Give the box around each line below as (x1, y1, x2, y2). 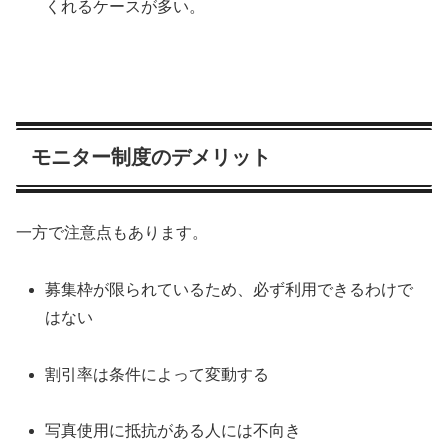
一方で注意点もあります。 (16, 224, 208, 242)
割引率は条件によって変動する (45, 365, 270, 383)
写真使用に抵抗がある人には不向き (45, 422, 302, 440)
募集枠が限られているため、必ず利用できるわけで (45, 280, 414, 298)
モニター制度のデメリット (31, 145, 271, 168)
